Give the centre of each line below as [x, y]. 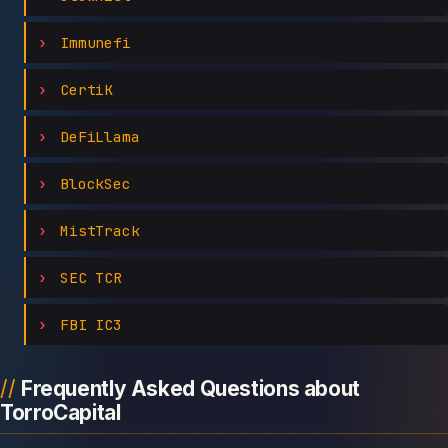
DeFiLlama [99, 136]
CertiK [86, 89]
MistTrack [99, 230]
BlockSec [95, 183]
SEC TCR [91, 277]
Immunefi [95, 42]
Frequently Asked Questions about [190, 388]
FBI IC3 [91, 324]
